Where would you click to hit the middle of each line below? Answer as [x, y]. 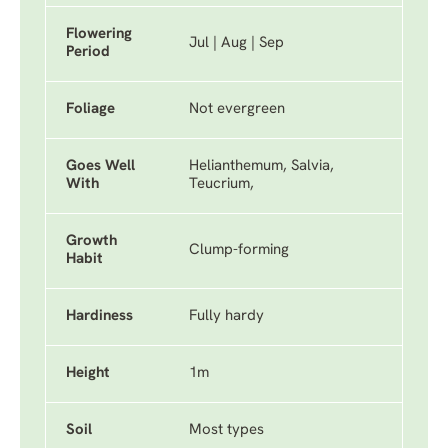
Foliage [90, 109]
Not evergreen [237, 109]
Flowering [99, 34]
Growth [91, 241]
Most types [226, 430]
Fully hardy [226, 316]
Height [88, 373]
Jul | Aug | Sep [236, 43]
